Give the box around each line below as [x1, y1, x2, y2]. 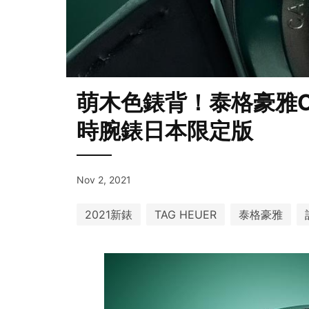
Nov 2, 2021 [77, 174, 131, 186]
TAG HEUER [154, 208, 217, 221]
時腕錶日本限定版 [77, 117, 253, 144]
